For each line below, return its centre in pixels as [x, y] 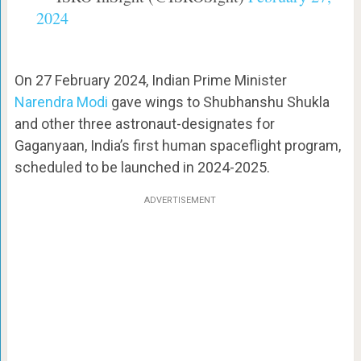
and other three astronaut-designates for [144, 124]
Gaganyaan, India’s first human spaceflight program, [177, 146]
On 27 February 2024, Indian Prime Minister [150, 81]
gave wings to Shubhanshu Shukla [218, 102]
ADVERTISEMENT [180, 201]
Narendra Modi [61, 102]
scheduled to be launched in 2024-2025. [142, 168]
